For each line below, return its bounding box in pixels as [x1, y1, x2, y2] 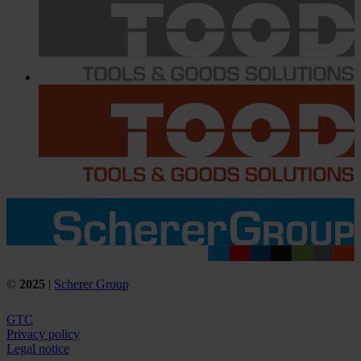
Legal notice [6, 342, 69, 356]
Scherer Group [54, 276, 129, 291]
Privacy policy [6, 327, 80, 342]
